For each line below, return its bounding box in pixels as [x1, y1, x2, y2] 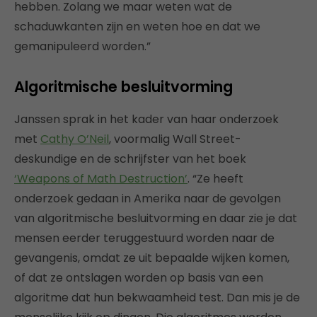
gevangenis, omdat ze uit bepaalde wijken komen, [14, 250, 289, 267]
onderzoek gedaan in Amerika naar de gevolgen [14, 190, 281, 207]
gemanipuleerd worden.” [14, 38, 151, 55]
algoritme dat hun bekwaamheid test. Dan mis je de [14, 289, 300, 306]
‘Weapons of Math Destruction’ [14, 171, 188, 188]
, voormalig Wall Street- [109, 131, 241, 148]
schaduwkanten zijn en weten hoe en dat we [14, 18, 260, 35]
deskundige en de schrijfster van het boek [14, 151, 246, 168]
